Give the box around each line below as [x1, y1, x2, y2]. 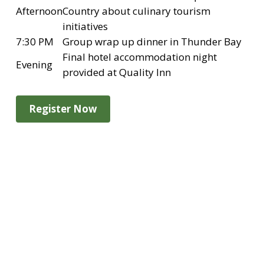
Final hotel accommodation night [62, 50, 217, 64]
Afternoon [15, 4, 62, 18]
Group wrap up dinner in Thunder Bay [62, 35, 242, 48]
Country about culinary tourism [62, 4, 210, 18]
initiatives [62, 19, 108, 33]
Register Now [28, 102, 97, 115]
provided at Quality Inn [62, 65, 171, 79]
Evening [15, 58, 52, 71]
